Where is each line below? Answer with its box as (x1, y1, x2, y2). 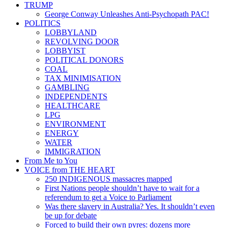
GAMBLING (45, 82, 90, 92)
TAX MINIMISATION (45, 73, 121, 82)
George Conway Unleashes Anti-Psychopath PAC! (45, 9, 209, 18)
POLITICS (24, 18, 61, 27)
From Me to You (24, 156, 77, 165)
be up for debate (45, 211, 97, 220)
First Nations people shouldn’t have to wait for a (45, 183, 199, 192)
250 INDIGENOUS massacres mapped (45, 174, 172, 183)
